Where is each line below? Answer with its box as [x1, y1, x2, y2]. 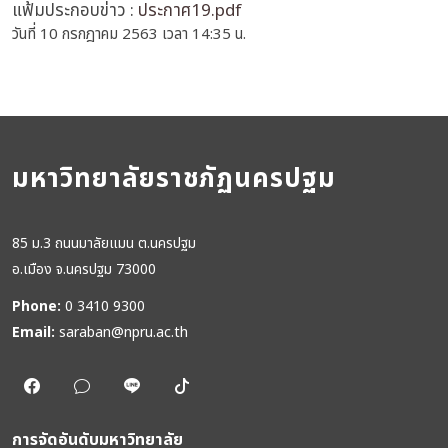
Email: [12, 322, 55, 343]
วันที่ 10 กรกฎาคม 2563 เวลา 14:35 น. [12, 23, 246, 46]
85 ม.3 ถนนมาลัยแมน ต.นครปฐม [12, 233, 196, 254]
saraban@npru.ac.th [59, 322, 188, 343]
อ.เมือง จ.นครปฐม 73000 [12, 259, 156, 280]
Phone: [12, 296, 61, 317]
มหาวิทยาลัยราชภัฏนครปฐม [12, 159, 336, 199]
